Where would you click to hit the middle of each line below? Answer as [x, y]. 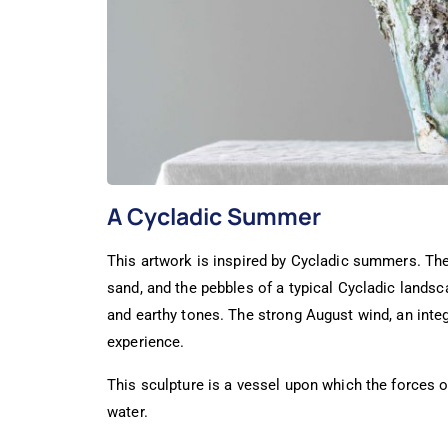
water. [127, 412]
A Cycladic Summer [214, 216]
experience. [146, 342]
